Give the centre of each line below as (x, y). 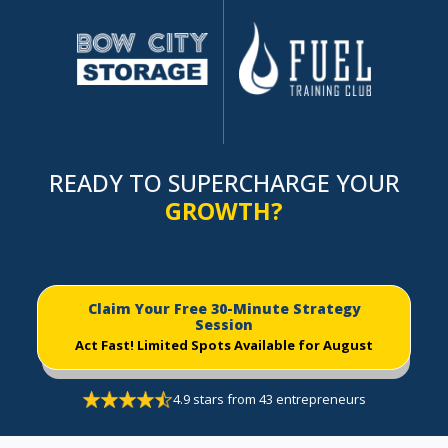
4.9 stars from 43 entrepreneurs (269, 399)
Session (224, 325)
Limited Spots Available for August (255, 345)
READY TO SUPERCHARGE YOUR (224, 183)
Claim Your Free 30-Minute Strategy (224, 309)
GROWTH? (224, 211)
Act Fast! (106, 345)
